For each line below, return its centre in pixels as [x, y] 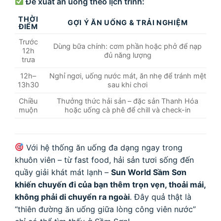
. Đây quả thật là [161, 197]
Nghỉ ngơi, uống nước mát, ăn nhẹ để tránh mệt [128, 75]
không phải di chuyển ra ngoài [72, 197]
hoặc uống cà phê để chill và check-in [128, 110]
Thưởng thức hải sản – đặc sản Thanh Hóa [128, 101]
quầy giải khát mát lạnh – [63, 172]
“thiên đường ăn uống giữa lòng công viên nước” [105, 209]
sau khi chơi [128, 84]
